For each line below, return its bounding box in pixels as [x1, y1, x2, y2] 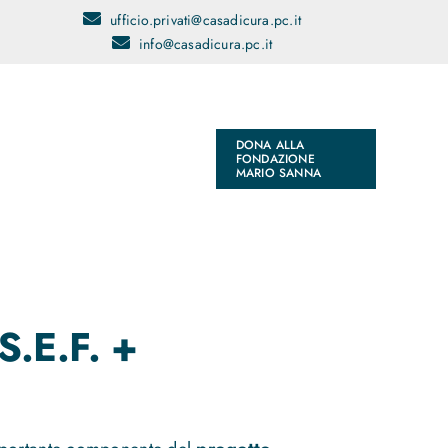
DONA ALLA [235, 136, 305, 155]
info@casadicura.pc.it [138, 34, 273, 54]
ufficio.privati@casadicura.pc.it [110, 10, 301, 30]
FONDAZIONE [235, 150, 315, 169]
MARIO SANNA [235, 164, 321, 183]
